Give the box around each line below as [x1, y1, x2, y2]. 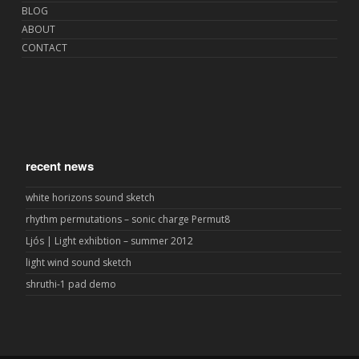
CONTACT [22, 41, 68, 54]
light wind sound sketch [26, 256, 132, 269]
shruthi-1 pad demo [26, 277, 117, 291]
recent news [26, 157, 95, 175]
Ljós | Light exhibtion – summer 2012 [26, 234, 194, 248]
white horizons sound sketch [26, 191, 155, 204]
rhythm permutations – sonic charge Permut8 [26, 212, 231, 226]
